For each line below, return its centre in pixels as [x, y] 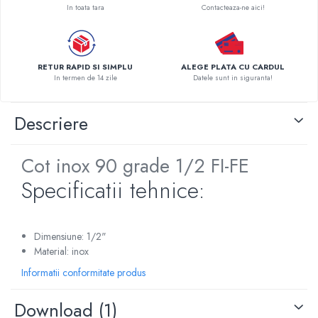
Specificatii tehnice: [113, 190]
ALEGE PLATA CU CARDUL [233, 66]
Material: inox [61, 251]
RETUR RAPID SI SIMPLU [85, 66]
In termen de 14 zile [85, 77]
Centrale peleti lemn [60, 38]
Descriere [51, 123]
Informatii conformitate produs [83, 272]
